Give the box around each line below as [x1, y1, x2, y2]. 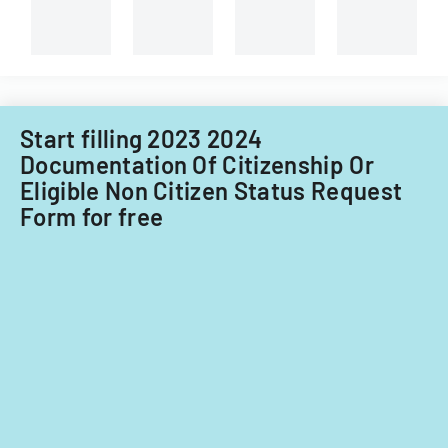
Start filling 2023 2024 [20, 123, 263, 153]
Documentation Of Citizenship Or [20, 149, 374, 179]
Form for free [20, 201, 164, 231]
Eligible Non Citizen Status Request [20, 175, 403, 205]
